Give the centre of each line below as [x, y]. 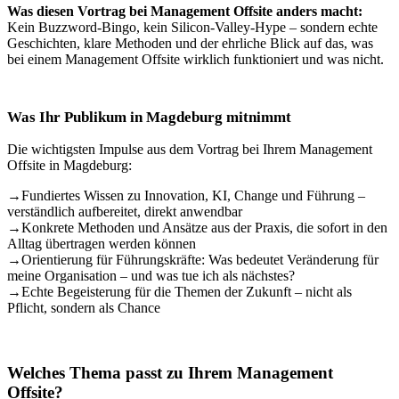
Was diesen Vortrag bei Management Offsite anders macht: [185, 11]
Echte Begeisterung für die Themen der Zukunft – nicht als [187, 292]
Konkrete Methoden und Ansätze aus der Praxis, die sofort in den [204, 228]
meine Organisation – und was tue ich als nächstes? [151, 276]
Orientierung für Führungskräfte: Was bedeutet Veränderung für [200, 260]
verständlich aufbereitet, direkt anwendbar [125, 212]
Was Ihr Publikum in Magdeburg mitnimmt [149, 117]
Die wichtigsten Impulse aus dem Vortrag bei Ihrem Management [190, 149]
